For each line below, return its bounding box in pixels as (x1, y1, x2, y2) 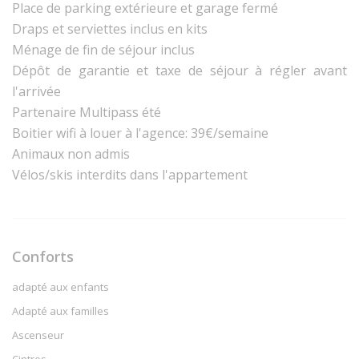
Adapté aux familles (12, 303, 109, 318)
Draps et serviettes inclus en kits (12, 19, 208, 38)
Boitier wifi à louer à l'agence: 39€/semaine (12, 123, 268, 142)
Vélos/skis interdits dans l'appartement (12, 165, 248, 184)
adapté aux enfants (12, 279, 109, 294)
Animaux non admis (12, 144, 130, 163)
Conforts (12, 246, 74, 266)
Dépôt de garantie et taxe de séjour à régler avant (12, 61, 347, 79)
